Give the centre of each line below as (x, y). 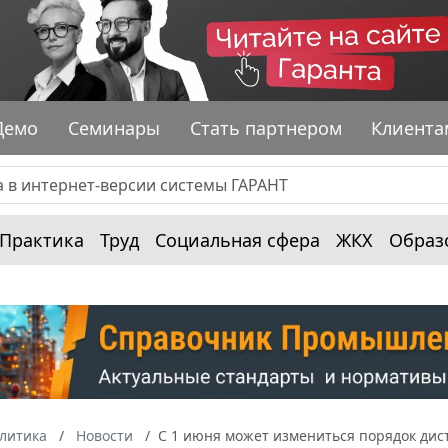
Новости (104, 436)
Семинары (114, 127)
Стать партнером (265, 127)
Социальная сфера (237, 239)
